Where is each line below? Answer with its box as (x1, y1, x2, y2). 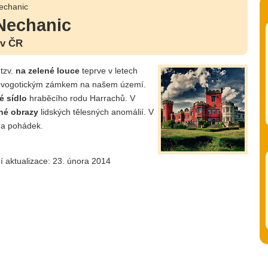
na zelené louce (16, 65, 80, 75)
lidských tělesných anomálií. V (38, 106, 154, 117)
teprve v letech (80, 65, 138, 75)
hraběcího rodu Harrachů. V (27, 93, 135, 103)
